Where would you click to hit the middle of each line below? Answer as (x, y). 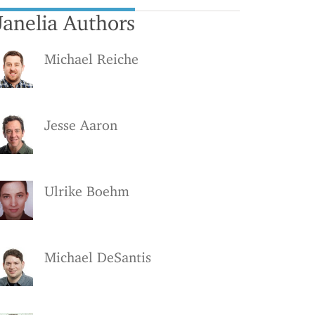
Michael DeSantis (98, 257)
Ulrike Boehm (87, 191)
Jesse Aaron (81, 125)
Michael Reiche (91, 59)
